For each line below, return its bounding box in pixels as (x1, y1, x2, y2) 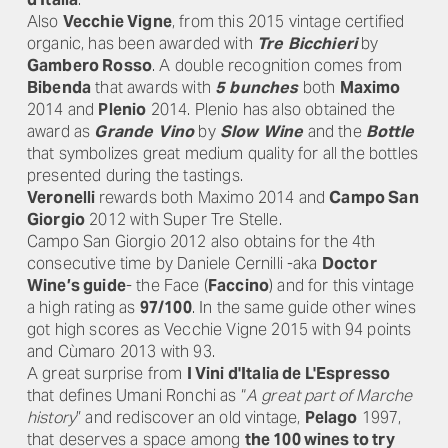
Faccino (207, 275, 270, 296)
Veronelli (27, 187, 99, 208)
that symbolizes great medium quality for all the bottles (27, 143, 419, 164)
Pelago (304, 407, 358, 428)
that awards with (91, 77, 216, 98)
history (27, 407, 77, 428)
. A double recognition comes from (152, 55, 403, 76)
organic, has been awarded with (27, 33, 258, 54)
